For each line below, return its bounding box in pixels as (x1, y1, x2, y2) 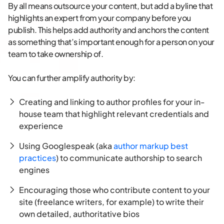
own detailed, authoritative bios (19, 208, 139, 219)
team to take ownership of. (8, 48, 103, 59)
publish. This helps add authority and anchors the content (8, 24, 209, 35)
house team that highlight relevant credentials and (19, 108, 209, 119)
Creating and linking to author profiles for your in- (19, 96, 205, 107)
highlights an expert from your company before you (8, 12, 191, 23)
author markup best (113, 140, 188, 151)
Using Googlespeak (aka (19, 140, 113, 151)
